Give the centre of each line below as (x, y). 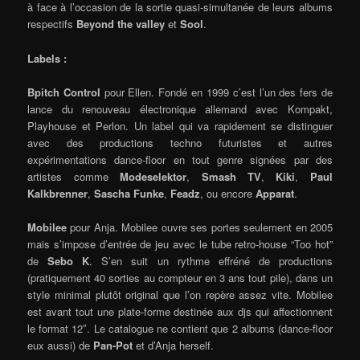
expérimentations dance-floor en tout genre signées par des (180, 159)
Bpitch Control (66, 92)
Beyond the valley (121, 24)
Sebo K (69, 260)
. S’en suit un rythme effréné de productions (211, 260)
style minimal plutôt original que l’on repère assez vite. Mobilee (180, 294)
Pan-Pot (113, 345)
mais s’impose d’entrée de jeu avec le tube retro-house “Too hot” (180, 243)
